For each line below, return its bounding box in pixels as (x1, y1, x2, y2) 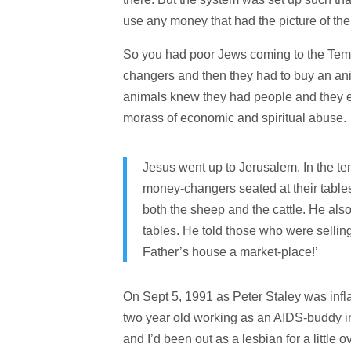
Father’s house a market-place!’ (142, 244, 318, 259)
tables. (142, 223, 183, 237)
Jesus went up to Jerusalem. (142, 160, 303, 174)
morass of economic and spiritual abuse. (122, 110, 346, 125)
